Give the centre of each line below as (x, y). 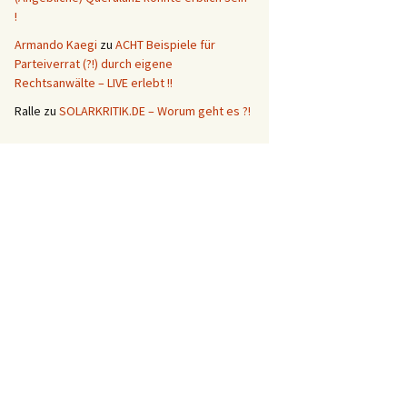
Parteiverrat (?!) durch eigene (94, 63)
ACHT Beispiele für (165, 44)
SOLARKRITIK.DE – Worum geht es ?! (155, 110)
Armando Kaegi (56, 44)
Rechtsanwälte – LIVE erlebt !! (94, 82)
